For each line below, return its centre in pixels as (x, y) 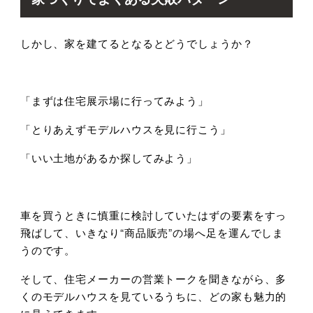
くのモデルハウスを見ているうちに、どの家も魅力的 (153, 296)
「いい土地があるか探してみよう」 (109, 157)
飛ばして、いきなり (70, 232)
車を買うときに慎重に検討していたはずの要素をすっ (153, 214)
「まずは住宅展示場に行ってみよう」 (115, 100)
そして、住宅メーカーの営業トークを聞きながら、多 (153, 278)
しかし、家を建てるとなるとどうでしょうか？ (137, 43)
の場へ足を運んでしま (228, 232)
